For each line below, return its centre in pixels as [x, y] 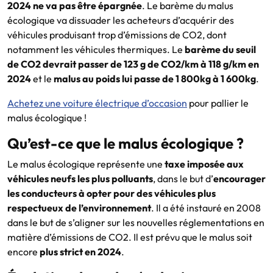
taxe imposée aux [203, 164]
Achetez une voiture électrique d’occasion [97, 103]
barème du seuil [220, 49]
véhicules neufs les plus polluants [80, 178]
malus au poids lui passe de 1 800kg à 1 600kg [155, 78]
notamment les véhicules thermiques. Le [96, 49]
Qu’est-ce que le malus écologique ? [126, 143]
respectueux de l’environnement [79, 207]
